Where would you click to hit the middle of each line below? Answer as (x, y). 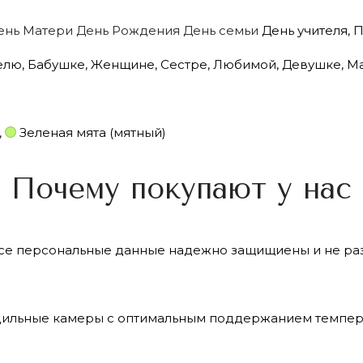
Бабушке (55, 64)
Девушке (310, 64)
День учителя (303, 30)
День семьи (221, 30)
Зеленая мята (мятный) (93, 132)
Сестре (182, 64)
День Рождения (128, 30)
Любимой (243, 64)
